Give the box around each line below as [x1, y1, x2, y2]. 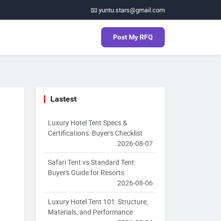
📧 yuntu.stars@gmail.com [91, 5, 165, 14]
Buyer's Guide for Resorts [48, 168, 124, 178]
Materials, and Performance [48, 207, 133, 217]
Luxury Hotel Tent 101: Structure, [48, 197, 148, 207]
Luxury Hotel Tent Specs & [48, 118, 127, 128]
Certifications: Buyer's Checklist [48, 128, 143, 138]
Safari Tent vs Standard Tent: [48, 157, 136, 167]
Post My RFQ [113, 33, 153, 41]
